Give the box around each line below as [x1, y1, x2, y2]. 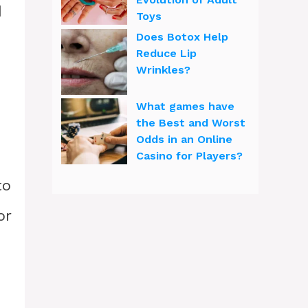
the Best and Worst [136, 116, 245, 129]
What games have [136, 100, 234, 113]
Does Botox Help [136, 30, 228, 43]
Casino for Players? [136, 149, 243, 162]
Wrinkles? [136, 63, 190, 76]
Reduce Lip [136, 47, 197, 60]
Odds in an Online [136, 133, 232, 146]
